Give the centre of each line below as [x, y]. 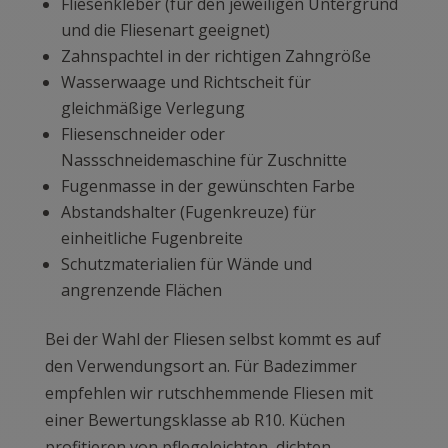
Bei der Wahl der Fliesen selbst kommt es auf [212, 339]
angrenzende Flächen [141, 290]
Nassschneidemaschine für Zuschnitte [203, 160]
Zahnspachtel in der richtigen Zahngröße [215, 56]
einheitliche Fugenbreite [151, 238]
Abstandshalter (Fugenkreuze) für [188, 212]
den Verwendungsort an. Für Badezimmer [200, 366]
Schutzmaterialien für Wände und [186, 264]
